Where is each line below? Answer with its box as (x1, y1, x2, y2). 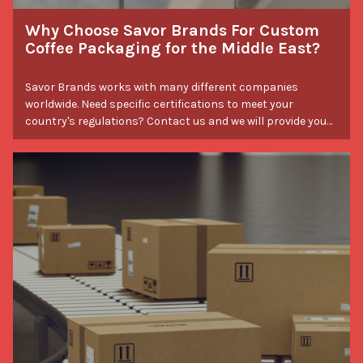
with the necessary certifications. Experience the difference (25, 131, 128, 146)
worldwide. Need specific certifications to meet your (25, 97, 241, 112)
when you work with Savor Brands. (25, 148, 203, 163)
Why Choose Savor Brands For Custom (25, 20, 319, 40)
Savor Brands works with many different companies (25, 80, 298, 95)
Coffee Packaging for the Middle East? (25, 38, 320, 58)
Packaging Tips (25, 167, 106, 181)
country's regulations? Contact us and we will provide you (25, 114, 327, 129)
